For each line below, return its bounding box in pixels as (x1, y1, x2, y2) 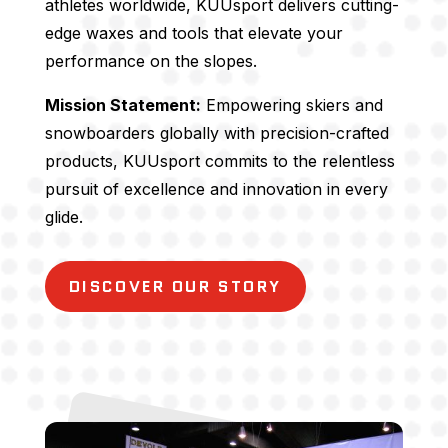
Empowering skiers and (200, 94, 383, 115)
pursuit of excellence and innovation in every (44, 178, 388, 199)
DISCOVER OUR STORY (68, 274, 282, 298)
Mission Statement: (44, 94, 201, 115)
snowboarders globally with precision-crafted (44, 122, 389, 143)
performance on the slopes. (44, 50, 257, 71)
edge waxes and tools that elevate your (44, 22, 343, 43)
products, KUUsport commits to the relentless (44, 150, 395, 171)
